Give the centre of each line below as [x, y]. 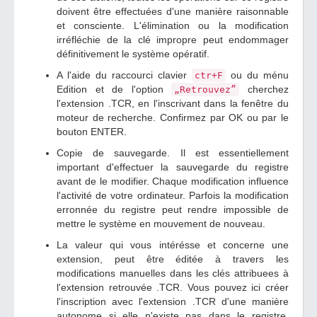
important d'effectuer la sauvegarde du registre [173, 167]
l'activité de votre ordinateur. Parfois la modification [173, 195]
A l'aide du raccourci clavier [124, 75]
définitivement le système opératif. [133, 54]
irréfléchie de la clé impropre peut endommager [173, 40]
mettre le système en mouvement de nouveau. [161, 224]
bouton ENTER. [92, 132]
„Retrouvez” [206, 90]
